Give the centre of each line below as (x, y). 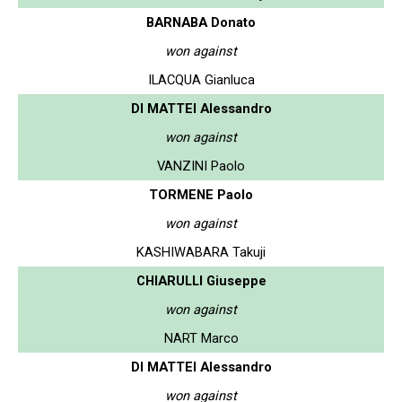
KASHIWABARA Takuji (201, 252)
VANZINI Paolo (201, 166)
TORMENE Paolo (201, 194)
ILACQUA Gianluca (201, 79)
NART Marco (201, 338)
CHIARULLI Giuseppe (201, 280)
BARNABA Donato (201, 22)
